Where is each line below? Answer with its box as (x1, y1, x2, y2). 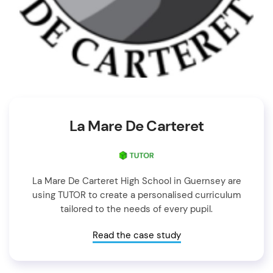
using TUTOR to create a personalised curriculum (32, 188, 241, 201)
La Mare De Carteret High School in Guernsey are (32, 174, 241, 187)
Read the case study (92, 229, 181, 241)
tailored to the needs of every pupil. (60, 202, 213, 215)
